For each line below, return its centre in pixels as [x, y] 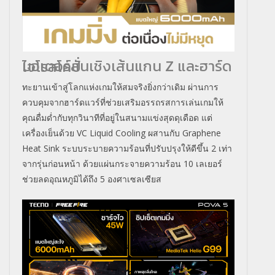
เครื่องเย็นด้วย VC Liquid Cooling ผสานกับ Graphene [122, 133]
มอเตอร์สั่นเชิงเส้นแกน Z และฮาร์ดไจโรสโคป [52, 66]
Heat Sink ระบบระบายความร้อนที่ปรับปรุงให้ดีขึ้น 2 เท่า [127, 148]
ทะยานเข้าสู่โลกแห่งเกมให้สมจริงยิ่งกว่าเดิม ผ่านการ [120, 87]
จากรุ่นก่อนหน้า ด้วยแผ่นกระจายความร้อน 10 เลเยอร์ [122, 163]
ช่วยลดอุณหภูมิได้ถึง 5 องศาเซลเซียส [92, 179]
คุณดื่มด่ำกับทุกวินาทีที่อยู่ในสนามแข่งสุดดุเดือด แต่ [117, 117]
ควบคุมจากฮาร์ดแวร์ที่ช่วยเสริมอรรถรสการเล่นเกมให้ [123, 102]
